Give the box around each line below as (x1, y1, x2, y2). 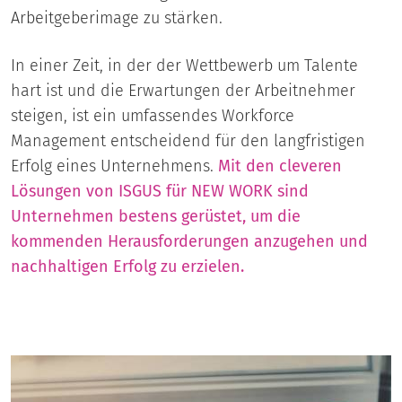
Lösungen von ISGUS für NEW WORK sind (11, 180, 309, 201)
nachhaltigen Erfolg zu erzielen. (11, 256, 244, 276)
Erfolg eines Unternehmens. (11, 155, 218, 176)
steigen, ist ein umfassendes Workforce (11, 105, 294, 126)
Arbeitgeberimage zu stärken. (11, 7, 223, 28)
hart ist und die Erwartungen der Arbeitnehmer (11, 80, 355, 100)
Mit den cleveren (218, 155, 342, 176)
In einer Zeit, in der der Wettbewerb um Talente (11, 55, 358, 75)
